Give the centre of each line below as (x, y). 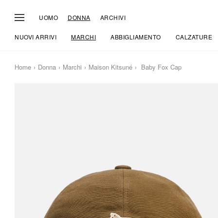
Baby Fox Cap (160, 67)
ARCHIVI (113, 17)
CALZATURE (194, 37)
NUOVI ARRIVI (36, 37)
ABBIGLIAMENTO (136, 37)
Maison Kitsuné (110, 67)
